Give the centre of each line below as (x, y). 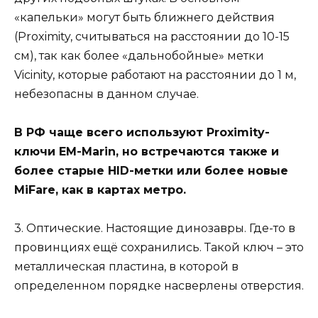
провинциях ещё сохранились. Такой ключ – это (159, 248)
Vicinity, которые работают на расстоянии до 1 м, (155, 75)
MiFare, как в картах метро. (100, 190)
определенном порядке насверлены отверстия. (159, 286)
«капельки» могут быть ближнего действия (144, 17)
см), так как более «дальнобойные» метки (139, 55)
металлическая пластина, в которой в (126, 267)
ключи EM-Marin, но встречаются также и (147, 151)
